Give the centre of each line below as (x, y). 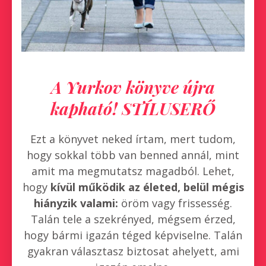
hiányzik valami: (76, 203)
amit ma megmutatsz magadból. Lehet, (133, 171)
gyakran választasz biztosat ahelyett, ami (133, 251)
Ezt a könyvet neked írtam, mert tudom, (133, 139)
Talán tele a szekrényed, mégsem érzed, (133, 219)
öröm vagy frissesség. (175, 203)
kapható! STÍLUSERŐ (133, 109)
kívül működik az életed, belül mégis (147, 187)
